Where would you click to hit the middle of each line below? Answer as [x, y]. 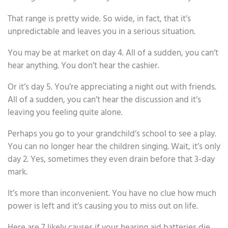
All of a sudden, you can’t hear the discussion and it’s [104, 100]
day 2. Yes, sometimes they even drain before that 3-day [111, 159]
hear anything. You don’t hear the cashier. [83, 66]
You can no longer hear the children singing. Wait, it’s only [114, 147]
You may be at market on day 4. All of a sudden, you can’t [113, 53]
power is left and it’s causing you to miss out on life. [103, 206]
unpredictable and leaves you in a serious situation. [102, 32]
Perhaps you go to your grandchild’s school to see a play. [112, 134]
